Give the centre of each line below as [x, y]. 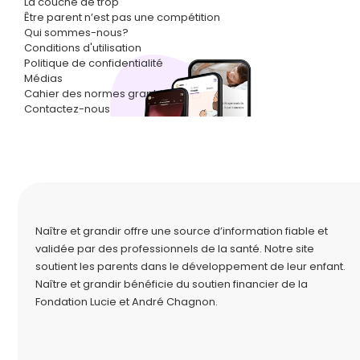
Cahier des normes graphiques [106, 94]
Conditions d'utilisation [83, 48]
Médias [43, 78]
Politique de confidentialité [94, 63]
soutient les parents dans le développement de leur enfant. [190, 266]
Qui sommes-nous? [76, 33]
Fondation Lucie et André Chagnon [125, 302]
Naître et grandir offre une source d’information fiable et [182, 231]
